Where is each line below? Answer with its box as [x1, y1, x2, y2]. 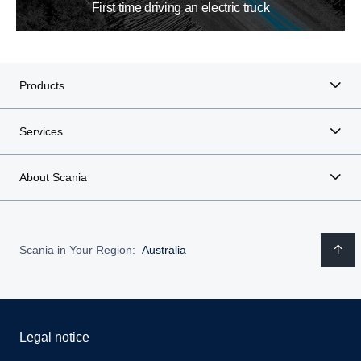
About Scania [19, 171, 87, 185]
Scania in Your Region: [19, 243, 135, 256]
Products [19, 79, 64, 93]
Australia [142, 243, 186, 256]
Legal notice [19, 330, 89, 345]
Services [19, 125, 63, 139]
